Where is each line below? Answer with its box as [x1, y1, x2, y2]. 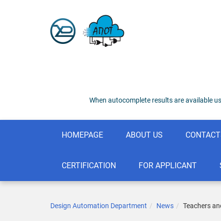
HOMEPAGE [62, 130, 103, 140]
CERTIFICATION [62, 161, 116, 170]
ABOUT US [126, 130, 163, 140]
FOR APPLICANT [139, 161, 197, 170]
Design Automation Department [50, 202, 147, 210]
